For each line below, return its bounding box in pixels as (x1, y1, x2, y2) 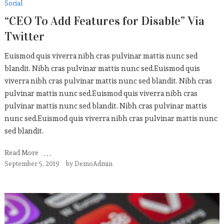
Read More (4, 147, 38, 158)
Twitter (4, 29, 44, 44)
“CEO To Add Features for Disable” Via (4, 13, 204, 28)
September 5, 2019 (4, 158, 59, 169)
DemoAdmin (74, 158, 112, 169)
